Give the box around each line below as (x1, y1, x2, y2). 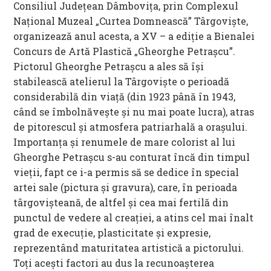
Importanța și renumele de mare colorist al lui (13, 135, 236, 149)
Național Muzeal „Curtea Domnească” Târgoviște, (13, 15, 249, 28)
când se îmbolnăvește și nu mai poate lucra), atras (13, 105, 255, 119)
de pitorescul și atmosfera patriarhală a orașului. (13, 120, 248, 134)
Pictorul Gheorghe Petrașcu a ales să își (13, 60, 204, 73)
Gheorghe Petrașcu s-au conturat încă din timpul (13, 151, 250, 164)
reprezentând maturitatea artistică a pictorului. (13, 241, 244, 255)
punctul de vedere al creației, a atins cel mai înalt (13, 211, 254, 224)
